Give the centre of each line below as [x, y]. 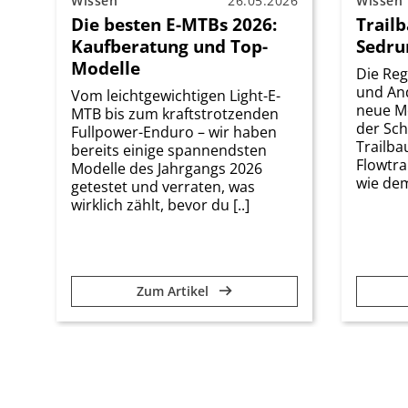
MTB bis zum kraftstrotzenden [175, 113]
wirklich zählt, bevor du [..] [160, 204]
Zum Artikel [174, 291]
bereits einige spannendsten [169, 150]
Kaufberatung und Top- [169, 46]
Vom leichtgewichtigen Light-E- [176, 95]
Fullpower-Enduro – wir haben [174, 132]
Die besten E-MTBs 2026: [174, 24]
